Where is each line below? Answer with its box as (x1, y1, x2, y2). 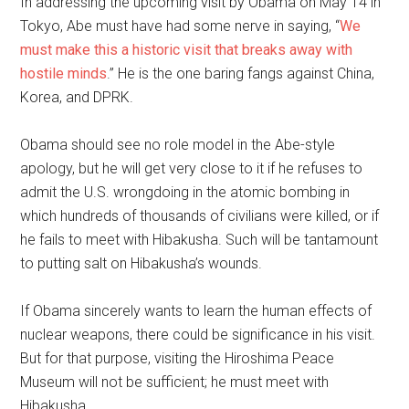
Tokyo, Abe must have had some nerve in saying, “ (20, 17, 341, 35)
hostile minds (20, 65, 108, 82)
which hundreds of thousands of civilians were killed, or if (20, 207, 380, 225)
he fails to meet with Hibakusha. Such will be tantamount (20, 231, 379, 248)
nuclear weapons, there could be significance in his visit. (20, 326, 376, 343)
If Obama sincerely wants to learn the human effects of (20, 302, 372, 320)
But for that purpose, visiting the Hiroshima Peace (20, 350, 335, 367)
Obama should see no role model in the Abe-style (20, 136, 336, 153)
